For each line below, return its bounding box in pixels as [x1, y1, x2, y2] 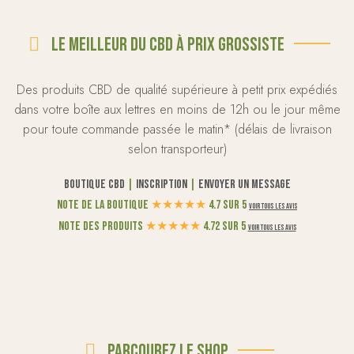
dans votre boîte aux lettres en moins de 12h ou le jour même [13, 100, 341, 119]
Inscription [135, 176, 187, 192]
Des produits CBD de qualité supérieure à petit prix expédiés [17, 80, 337, 99]
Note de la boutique [57, 197, 151, 213]
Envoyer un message [198, 176, 291, 192]
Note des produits [58, 218, 145, 234]
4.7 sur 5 [209, 197, 249, 213]
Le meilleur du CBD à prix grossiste [51, 32, 284, 56]
